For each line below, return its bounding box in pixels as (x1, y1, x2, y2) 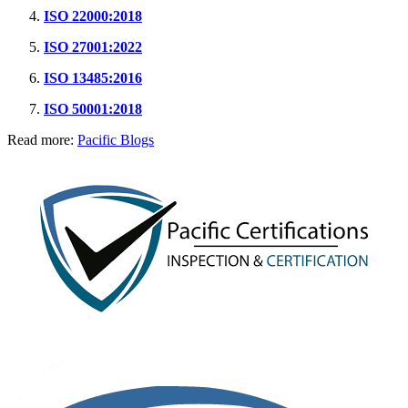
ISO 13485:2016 (44, 69, 142, 86)
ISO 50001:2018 (44, 100, 142, 117)
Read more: (7, 131, 77, 148)
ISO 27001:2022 (44, 38, 142, 55)
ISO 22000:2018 (44, 7, 142, 24)
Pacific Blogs (77, 131, 154, 148)
